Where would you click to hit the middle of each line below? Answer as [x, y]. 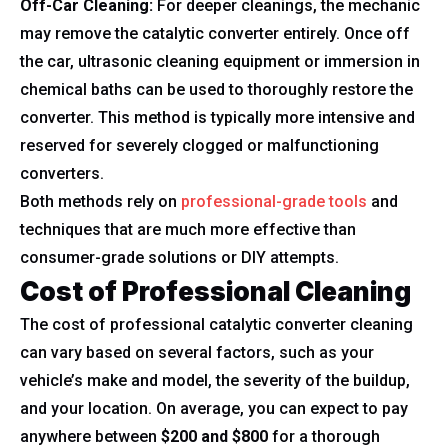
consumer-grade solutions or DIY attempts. [179, 257]
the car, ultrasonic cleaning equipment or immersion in [220, 61]
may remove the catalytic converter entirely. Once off [215, 33]
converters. [62, 173]
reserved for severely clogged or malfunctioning [199, 145]
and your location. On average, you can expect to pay [214, 408]
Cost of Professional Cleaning [215, 291]
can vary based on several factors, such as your [197, 352]
